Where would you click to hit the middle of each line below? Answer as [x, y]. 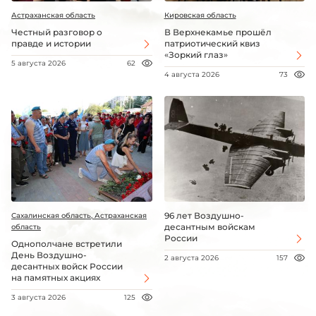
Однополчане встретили [67, 244]
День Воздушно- [49, 255]
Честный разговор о [57, 32]
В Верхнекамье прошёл [218, 32]
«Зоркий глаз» [196, 55]
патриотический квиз [212, 44]
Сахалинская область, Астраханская [79, 216]
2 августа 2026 [191, 258]
